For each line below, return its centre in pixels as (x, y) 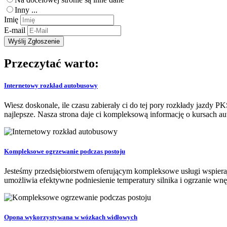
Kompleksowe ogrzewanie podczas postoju (65, 152)
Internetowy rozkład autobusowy (51, 85)
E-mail (15, 30)
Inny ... (26, 10)
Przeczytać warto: (51, 63)
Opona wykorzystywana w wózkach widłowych (71, 217)
